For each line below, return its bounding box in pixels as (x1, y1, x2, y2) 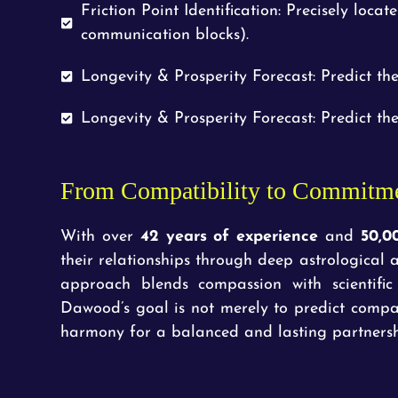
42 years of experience (139, 227, 319, 245)
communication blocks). (80, 26, 249, 44)
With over (60, 227, 140, 245)
